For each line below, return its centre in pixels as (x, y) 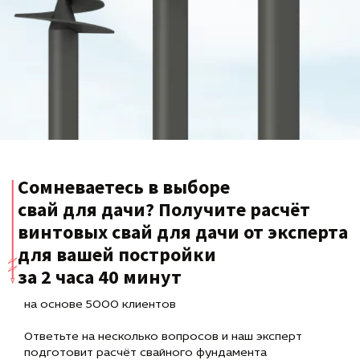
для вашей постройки (117, 254)
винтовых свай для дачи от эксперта (183, 231)
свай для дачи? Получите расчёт (164, 209)
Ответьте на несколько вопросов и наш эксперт (163, 337)
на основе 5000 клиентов (100, 305)
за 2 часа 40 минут (100, 276)
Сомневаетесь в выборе (124, 186)
